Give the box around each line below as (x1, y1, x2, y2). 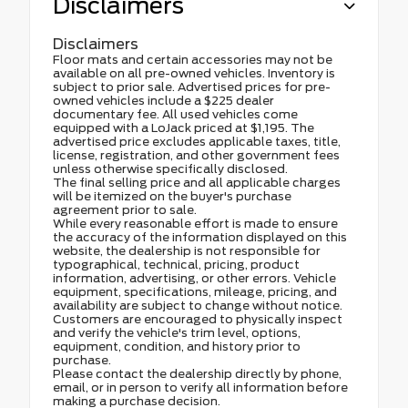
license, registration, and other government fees (53, 148, 340, 162)
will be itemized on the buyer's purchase (53, 189, 291, 203)
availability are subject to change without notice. (53, 298, 342, 312)
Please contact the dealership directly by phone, (53, 366, 342, 381)
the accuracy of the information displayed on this (53, 229, 347, 244)
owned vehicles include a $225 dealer (53, 93, 274, 107)
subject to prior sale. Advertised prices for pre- (53, 79, 331, 94)
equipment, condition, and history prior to (53, 339, 301, 353)
